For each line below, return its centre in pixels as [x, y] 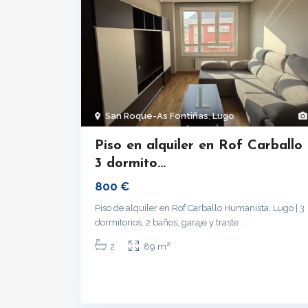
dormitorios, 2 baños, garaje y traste [168, 223]
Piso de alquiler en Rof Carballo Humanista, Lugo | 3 [200, 208]
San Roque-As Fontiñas [157, 116]
